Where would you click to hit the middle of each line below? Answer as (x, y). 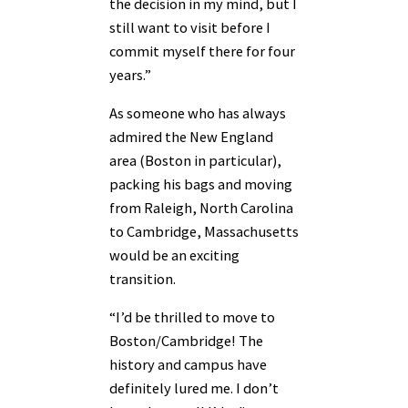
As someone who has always (198, 112)
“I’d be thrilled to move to (192, 317)
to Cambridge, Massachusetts (204, 231)
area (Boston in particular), (195, 160)
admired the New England (191, 136)
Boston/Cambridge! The (186, 341)
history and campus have (188, 365)
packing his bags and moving (201, 184)
